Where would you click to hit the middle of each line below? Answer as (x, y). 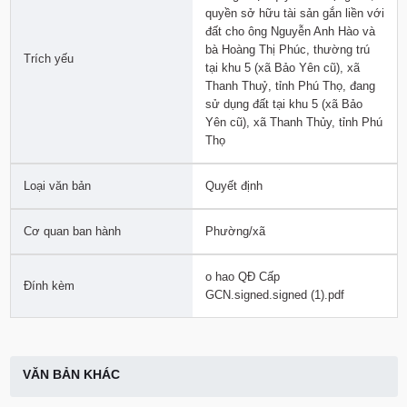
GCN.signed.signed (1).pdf (274, 294)
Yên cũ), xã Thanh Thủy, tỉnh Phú (293, 122)
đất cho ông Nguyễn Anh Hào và (290, 31)
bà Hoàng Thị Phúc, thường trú (287, 49)
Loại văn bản (57, 185)
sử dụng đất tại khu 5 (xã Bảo (283, 104)
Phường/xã (235, 231)
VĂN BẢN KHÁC (71, 374)
